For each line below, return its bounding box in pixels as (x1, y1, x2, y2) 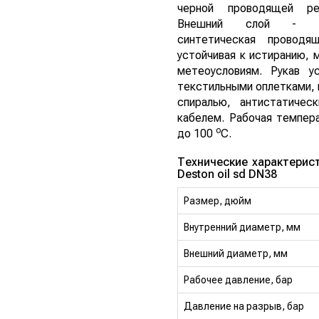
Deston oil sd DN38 (177, 167, 277, 181)
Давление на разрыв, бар (184, 300, 304, 312)
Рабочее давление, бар (184, 273, 293, 286)
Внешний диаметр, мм (184, 247, 288, 259)
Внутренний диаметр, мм (184, 221, 300, 233)
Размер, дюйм (184, 194, 251, 206)
